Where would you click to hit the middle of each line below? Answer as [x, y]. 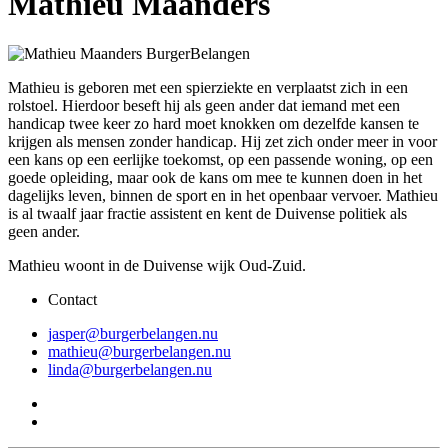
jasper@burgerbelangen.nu [133, 333]
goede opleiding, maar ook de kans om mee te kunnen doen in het [215, 177]
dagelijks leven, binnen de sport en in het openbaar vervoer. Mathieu [223, 195]
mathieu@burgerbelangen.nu [139, 351]
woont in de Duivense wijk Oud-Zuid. [185, 265]
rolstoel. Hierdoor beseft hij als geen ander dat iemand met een [204, 105]
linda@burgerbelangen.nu [130, 369]
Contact [72, 299]
